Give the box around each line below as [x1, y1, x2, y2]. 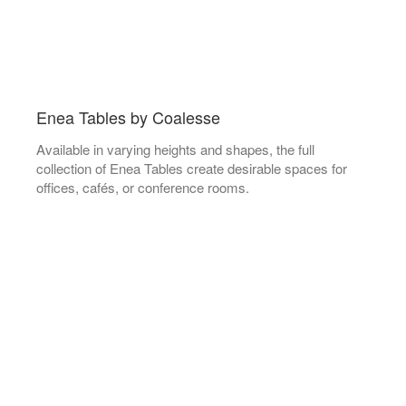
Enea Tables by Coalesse [36, 105, 220, 129]
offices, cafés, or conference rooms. [36, 178, 249, 197]
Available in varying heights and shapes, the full [36, 140, 314, 159]
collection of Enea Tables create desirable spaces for [36, 159, 347, 178]
